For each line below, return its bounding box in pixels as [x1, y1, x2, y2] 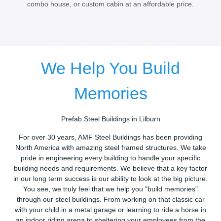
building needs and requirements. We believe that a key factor [14, 165, 207, 173]
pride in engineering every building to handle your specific [21, 154, 200, 162]
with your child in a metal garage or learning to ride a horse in [15, 206, 206, 214]
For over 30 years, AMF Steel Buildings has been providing [19, 134, 202, 142]
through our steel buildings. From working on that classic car [16, 196, 205, 204]
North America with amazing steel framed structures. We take [15, 144, 206, 152]
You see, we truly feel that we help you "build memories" [23, 185, 198, 193]
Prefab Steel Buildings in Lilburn [61, 115, 160, 123]
